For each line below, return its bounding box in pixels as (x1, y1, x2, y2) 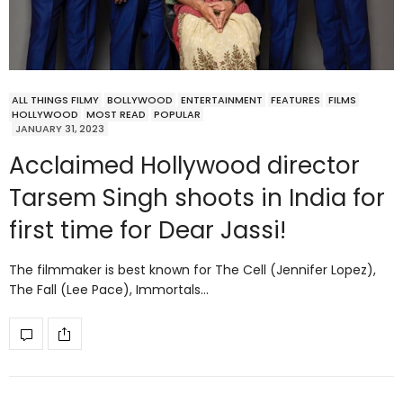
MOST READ (86, 107, 146, 122)
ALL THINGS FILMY (12, 93, 99, 108)
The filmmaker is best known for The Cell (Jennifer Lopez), (9, 261, 376, 280)
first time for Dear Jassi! (9, 214, 286, 247)
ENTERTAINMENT (181, 93, 263, 108)
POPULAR (154, 107, 201, 122)
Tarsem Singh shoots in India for (9, 182, 385, 215)
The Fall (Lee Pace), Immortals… (9, 281, 209, 300)
